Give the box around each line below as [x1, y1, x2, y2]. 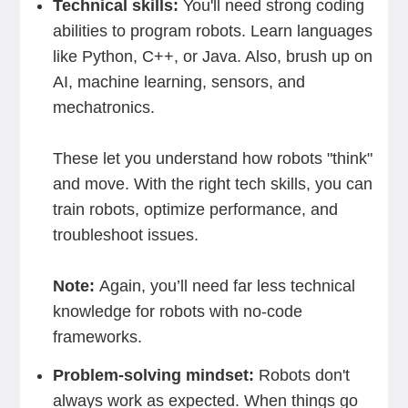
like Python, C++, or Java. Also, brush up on [52, 47, 372, 66]
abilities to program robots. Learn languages [52, 22, 372, 40]
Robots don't [258, 366, 350, 384]
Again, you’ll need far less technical [98, 277, 355, 295]
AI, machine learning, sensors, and [52, 73, 305, 91]
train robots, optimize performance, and [52, 200, 338, 219]
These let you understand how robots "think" [52, 149, 372, 168]
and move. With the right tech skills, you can [52, 175, 372, 193]
